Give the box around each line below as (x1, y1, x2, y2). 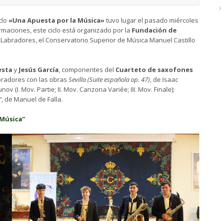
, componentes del (59, 65, 115, 74)
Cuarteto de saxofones (115, 65, 193, 74)
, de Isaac (150, 75, 178, 84)
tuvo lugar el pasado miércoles (105, 16, 198, 25)
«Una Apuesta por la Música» (8, 16, 105, 25)
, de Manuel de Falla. (1, 95, 63, 104)
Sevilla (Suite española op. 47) (69, 75, 150, 84)
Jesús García (19, 65, 59, 74)
